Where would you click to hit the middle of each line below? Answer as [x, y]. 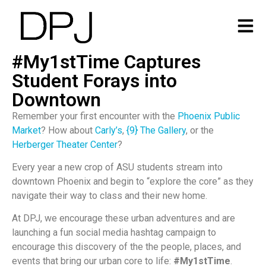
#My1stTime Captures [106, 61]
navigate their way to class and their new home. [110, 196]
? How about [68, 130]
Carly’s [109, 130]
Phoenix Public [209, 116]
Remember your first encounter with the [95, 116]
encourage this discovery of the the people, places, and [126, 247]
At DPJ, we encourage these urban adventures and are [123, 218]
